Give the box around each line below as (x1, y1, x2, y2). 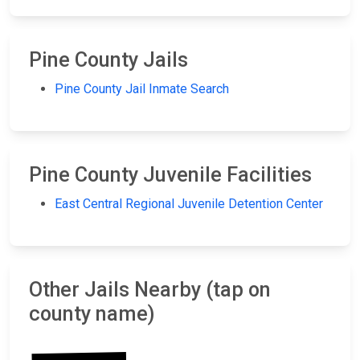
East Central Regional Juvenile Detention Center (55, 196, 323, 212)
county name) (29, 302, 155, 326)
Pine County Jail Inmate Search (55, 81, 229, 97)
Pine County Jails (29, 48, 188, 72)
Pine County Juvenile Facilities (29, 163, 312, 187)
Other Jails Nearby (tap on (29, 278, 271, 302)
